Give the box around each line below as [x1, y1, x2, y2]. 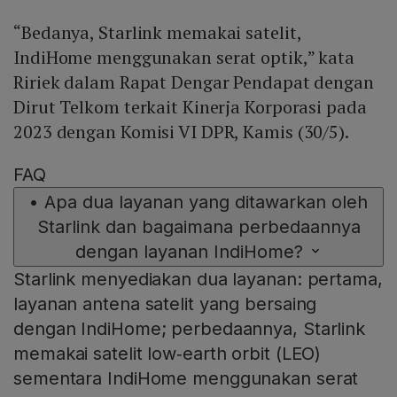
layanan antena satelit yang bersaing [13, 293, 317, 315]
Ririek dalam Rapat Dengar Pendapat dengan [13, 70, 374, 95]
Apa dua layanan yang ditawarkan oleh [44, 191, 368, 214]
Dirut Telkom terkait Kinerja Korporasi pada [13, 95, 367, 120]
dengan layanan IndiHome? [74, 241, 303, 263]
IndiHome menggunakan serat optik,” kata [13, 45, 355, 70]
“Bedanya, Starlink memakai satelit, [13, 20, 301, 45]
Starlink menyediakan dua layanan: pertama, [13, 269, 383, 291]
